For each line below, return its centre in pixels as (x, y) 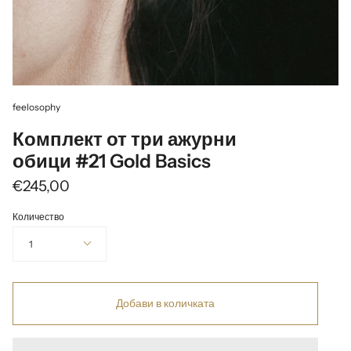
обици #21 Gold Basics (112, 161)
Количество (38, 217)
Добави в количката (165, 303)
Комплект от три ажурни (125, 139)
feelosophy (36, 107)
